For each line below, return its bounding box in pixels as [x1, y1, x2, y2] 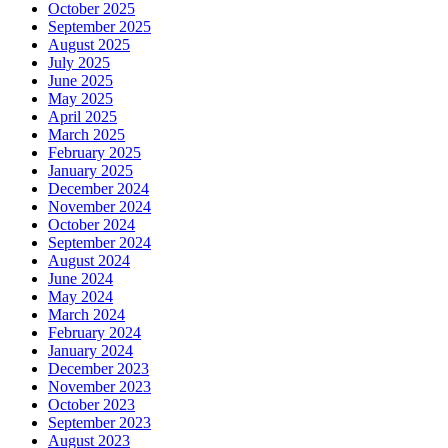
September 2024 [48, 233, 151, 251]
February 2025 [48, 143, 141, 161]
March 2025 [48, 125, 125, 143]
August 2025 [48, 35, 130, 53]
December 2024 [48, 179, 149, 197]
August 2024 [48, 251, 130, 269]
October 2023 [48, 395, 135, 413]
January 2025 [48, 161, 133, 179]
